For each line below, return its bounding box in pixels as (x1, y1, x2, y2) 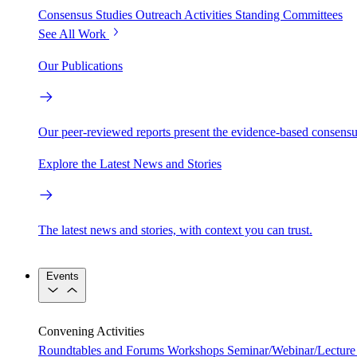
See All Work (38, 27, 106, 41)
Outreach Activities (135, 8, 232, 22)
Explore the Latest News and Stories (38, 157, 222, 171)
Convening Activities (38, 324, 144, 339)
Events (45, 270, 79, 283)
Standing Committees (235, 8, 343, 22)
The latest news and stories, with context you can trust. (38, 223, 312, 237)
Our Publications (38, 59, 123, 73)
